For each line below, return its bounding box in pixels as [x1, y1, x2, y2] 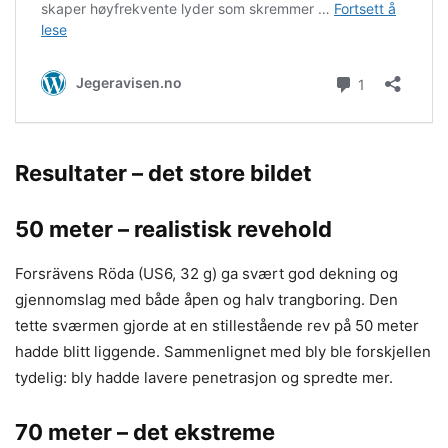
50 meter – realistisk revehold [15, 216, 332, 242]
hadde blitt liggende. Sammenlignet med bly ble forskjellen [15, 342, 431, 361]
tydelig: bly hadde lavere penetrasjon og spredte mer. [15, 368, 393, 387]
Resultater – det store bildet [15, 160, 312, 186]
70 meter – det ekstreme [15, 419, 275, 445]
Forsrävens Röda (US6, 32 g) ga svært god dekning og [15, 264, 398, 283]
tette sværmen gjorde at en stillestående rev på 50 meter [15, 316, 419, 335]
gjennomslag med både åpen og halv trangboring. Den [15, 290, 398, 309]
